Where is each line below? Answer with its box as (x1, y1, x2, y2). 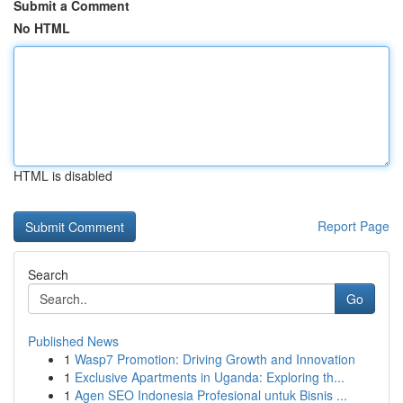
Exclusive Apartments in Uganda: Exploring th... (75, 368, 345, 386)
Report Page (318, 217, 390, 235)
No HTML (13, 19, 70, 37)
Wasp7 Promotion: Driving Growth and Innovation (75, 350, 355, 368)
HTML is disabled (13, 166, 112, 184)
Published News (28, 332, 119, 350)
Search (28, 265, 68, 283)
